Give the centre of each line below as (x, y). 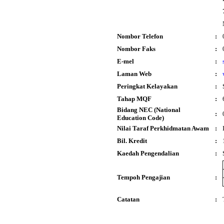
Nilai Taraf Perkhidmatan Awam (163, 128)
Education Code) (140, 118)
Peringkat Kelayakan (147, 86)
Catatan (128, 199)
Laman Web (134, 74)
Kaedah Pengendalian (148, 153)
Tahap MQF (134, 99)
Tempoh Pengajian (143, 177)
